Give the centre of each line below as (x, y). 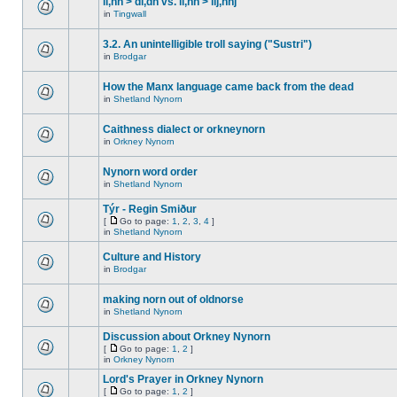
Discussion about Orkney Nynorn (187, 337)
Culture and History (152, 257)
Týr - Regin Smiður (150, 209)
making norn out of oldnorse (173, 300)
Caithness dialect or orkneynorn (184, 129)
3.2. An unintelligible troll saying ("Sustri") (207, 44)
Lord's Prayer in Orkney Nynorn (183, 379)
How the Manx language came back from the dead (228, 87)
